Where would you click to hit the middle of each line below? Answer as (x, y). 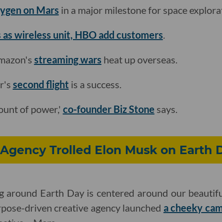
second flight (41, 84)
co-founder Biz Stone (109, 109)
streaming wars (68, 60)
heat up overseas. (139, 60)
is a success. (95, 84)
